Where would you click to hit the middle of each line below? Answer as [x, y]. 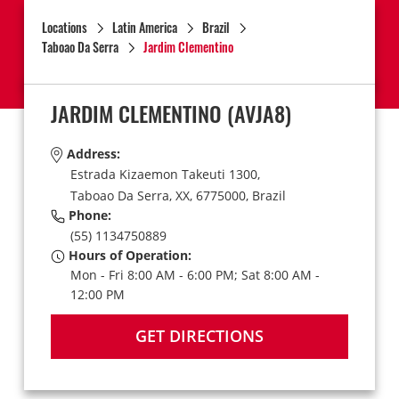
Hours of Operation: [128, 255]
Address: [91, 154]
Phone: [88, 215]
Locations [64, 27]
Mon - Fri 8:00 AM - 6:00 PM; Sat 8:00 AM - [195, 274]
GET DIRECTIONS [199, 336]
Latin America [144, 27]
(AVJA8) [256, 113]
